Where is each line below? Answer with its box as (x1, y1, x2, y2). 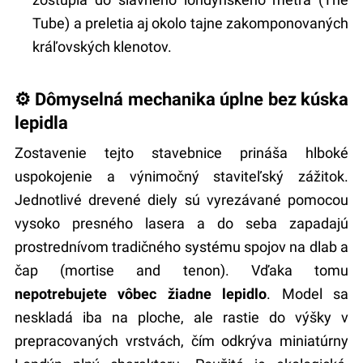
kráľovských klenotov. (32, 37, 173, 55)
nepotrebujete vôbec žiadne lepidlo (14, 285, 267, 303)
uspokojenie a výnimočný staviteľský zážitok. (14, 168, 349, 186)
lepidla (14, 111, 68, 133)
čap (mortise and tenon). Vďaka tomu (14, 262, 349, 280)
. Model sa (267, 285, 349, 303)
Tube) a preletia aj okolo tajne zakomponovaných (32, 14, 349, 32)
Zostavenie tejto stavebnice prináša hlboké (14, 144, 349, 162)
